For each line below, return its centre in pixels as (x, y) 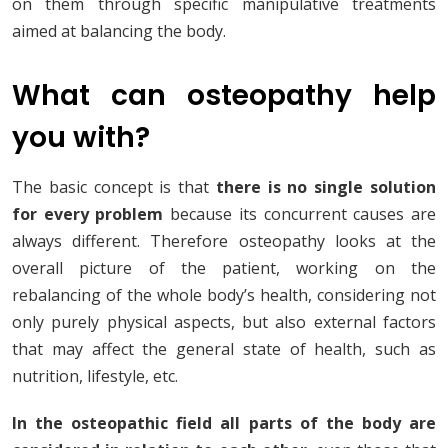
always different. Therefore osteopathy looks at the (224, 241)
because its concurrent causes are (300, 214)
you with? (81, 138)
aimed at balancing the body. (119, 31)
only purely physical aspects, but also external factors (224, 322)
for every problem (88, 214)
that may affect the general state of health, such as (224, 349)
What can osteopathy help (224, 96)
